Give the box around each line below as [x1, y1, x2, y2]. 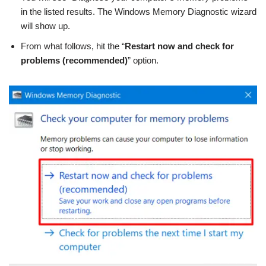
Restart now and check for [125, 40, 234, 51]
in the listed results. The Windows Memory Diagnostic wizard [21, 6, 256, 17]
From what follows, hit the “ [21, 40, 125, 51]
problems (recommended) [21, 55, 128, 65]
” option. [128, 55, 159, 65]
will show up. [21, 20, 70, 31]
